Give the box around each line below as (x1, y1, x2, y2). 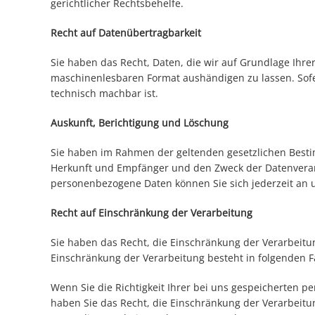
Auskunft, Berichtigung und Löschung (51, 116, 229, 130)
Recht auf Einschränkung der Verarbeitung (51, 206, 252, 220)
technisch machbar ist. (51, 86, 158, 101)
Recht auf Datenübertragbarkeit (51, 26, 201, 40)
